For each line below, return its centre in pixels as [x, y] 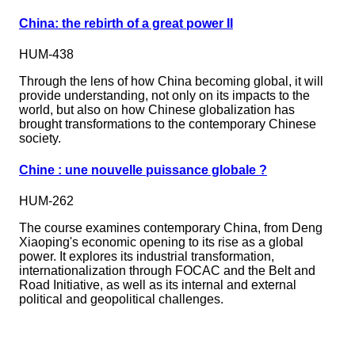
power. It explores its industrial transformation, [147, 256]
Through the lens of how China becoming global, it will [171, 82]
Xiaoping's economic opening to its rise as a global [161, 242]
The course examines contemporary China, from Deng [171, 227]
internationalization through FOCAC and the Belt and [167, 270]
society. [40, 139]
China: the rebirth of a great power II [126, 24]
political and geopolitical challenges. [121, 299]
